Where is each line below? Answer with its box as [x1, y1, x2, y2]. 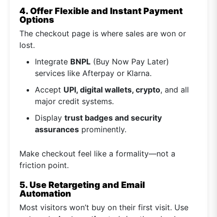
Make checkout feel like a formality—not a [19, 149, 175, 159]
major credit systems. [35, 96, 114, 107]
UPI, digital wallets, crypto [63, 85, 160, 95]
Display [35, 113, 64, 123]
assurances [35, 124, 79, 135]
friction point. [19, 160, 69, 170]
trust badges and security [64, 113, 162, 123]
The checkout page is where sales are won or [19, 29, 186, 39]
